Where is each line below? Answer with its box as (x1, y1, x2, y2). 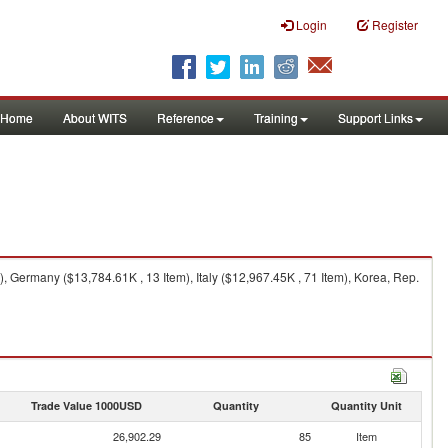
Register (372, 16, 418, 33)
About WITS (63, 109, 127, 126)
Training (254, 109, 298, 126)
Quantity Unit (330, 398, 402, 413)
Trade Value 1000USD (30, 398, 142, 413)
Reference (157, 109, 214, 126)
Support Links (338, 109, 413, 126)
